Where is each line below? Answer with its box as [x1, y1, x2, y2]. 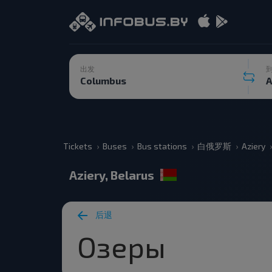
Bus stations [137, 141, 187, 151]
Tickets [63, 141, 92, 151]
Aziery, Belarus [69, 168, 154, 182]
